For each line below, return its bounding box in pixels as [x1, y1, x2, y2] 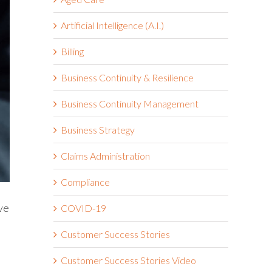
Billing [61, 45, 84, 57]
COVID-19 [61, 202, 106, 214]
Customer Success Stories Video [61, 254, 196, 266]
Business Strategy [61, 123, 135, 135]
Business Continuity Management [61, 97, 199, 109]
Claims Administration [61, 149, 150, 161]
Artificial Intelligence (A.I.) [61, 19, 164, 31]
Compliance [61, 175, 110, 188]
